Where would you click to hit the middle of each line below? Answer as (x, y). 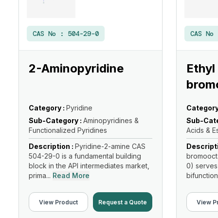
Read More (71, 175)
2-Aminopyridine (76, 68)
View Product (58, 202)
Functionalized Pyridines (68, 130)
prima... (40, 175)
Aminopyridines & (111, 120)
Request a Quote (123, 202)
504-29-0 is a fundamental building (85, 156)
